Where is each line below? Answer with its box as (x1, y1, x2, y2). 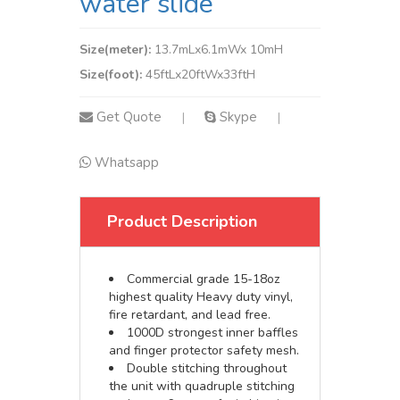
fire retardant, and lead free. (109, 306, 271, 323)
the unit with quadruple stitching (109, 378, 295, 395)
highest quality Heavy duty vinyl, (109, 288, 293, 305)
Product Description (107, 211, 257, 232)
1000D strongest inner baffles (127, 324, 298, 341)
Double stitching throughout (127, 360, 287, 377)
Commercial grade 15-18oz (127, 271, 279, 287)
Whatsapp (95, 154, 159, 171)
